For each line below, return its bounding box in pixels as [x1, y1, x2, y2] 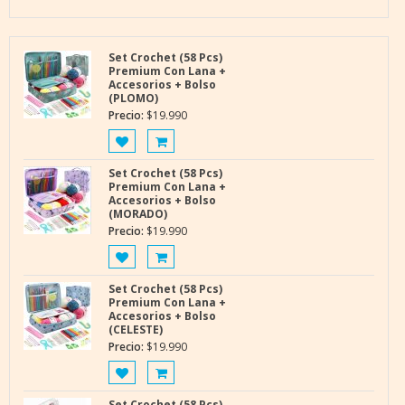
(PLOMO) [108, 89, 159, 106]
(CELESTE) [108, 321, 164, 337]
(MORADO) [108, 205, 168, 221]
